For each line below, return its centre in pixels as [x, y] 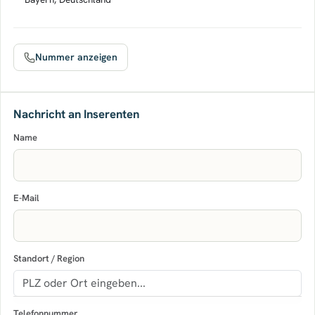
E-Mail [26, 198]
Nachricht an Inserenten [76, 114]
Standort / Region [49, 258]
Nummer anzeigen [76, 57]
